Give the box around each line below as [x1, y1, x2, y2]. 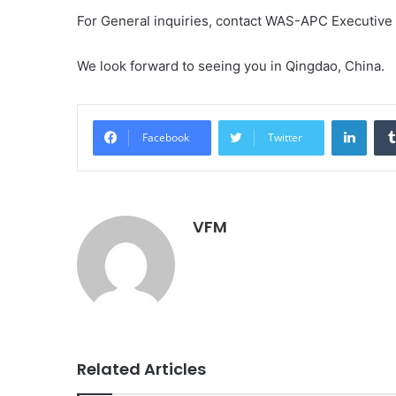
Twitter [268, 130, 302, 146]
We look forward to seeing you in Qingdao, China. [77, 57, 385, 75]
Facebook [142, 130, 189, 146]
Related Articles [77, 358, 206, 381]
